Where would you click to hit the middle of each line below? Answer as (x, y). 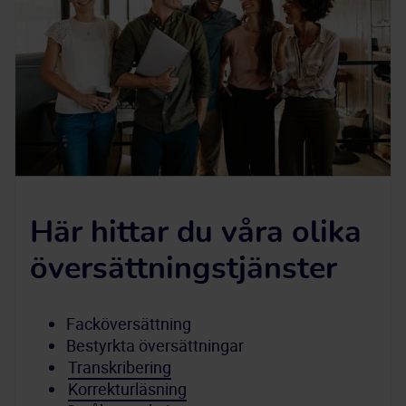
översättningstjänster (184, 269)
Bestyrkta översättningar (155, 345)
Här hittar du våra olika (196, 233)
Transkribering (120, 367)
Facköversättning (129, 324)
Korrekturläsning (127, 389)
